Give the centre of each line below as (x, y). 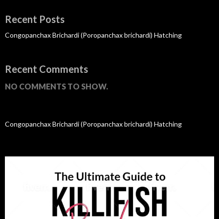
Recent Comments (46, 69)
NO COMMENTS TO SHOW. (56, 86)
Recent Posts (35, 19)
